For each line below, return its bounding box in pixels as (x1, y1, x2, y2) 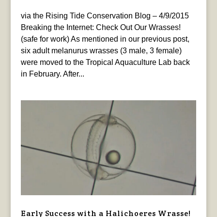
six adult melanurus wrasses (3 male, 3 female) (20, 46, 182, 55)
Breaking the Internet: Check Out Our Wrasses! (20, 23, 181, 31)
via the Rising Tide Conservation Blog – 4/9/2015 (20, 11, 189, 20)
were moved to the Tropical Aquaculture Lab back (20, 58, 190, 66)
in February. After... (20, 69, 84, 78)
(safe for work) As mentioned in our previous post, (20, 34, 189, 43)
